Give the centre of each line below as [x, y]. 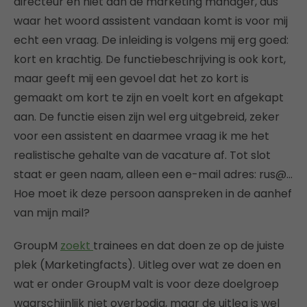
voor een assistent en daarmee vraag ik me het [142, 136]
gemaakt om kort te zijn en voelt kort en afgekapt [149, 97]
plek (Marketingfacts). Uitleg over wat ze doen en [147, 265]
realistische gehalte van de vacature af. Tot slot [142, 155]
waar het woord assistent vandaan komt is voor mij [151, 21]
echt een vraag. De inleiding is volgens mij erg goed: [151, 40]
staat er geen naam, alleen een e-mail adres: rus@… [153, 174]
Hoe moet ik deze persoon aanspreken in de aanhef [153, 193]
